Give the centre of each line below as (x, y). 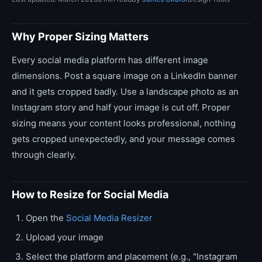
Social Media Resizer (109, 218)
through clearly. (44, 154)
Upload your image (65, 237)
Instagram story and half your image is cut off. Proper (121, 107)
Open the (46, 218)
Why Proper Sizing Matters (80, 36)
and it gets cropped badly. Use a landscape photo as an (125, 91)
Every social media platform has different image (110, 60)
